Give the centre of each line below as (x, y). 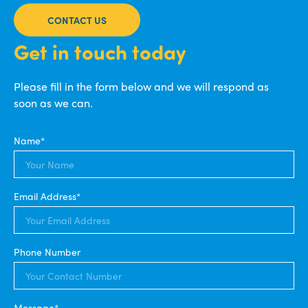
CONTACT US (77, 20)
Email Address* (47, 196)
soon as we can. (53, 102)
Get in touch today (100, 51)
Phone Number (47, 251)
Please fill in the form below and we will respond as (141, 86)
